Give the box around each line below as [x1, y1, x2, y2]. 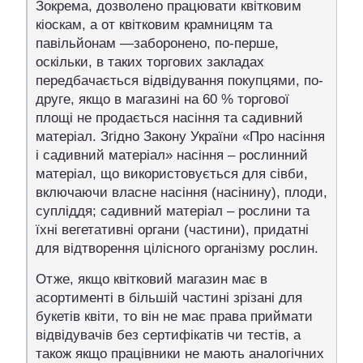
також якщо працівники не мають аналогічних [36, 345, 324, 361]
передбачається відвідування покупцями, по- [36, 72, 323, 88]
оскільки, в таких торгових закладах [36, 53, 264, 70]
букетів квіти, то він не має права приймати [36, 308, 313, 324]
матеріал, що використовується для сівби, [36, 165, 308, 181]
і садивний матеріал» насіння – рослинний [36, 147, 308, 163]
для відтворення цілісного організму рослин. [36, 240, 318, 256]
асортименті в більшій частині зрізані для [36, 289, 302, 305]
